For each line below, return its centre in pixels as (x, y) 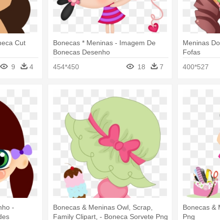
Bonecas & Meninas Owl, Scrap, (103, 207)
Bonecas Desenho (81, 52)
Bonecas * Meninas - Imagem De (104, 43)
